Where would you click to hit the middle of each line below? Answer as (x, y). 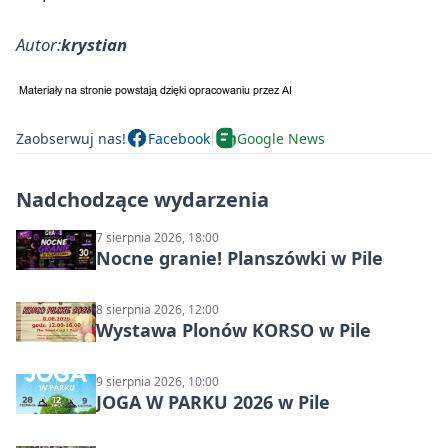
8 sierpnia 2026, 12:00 (157, 309)
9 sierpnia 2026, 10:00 (157, 381)
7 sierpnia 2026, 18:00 (157, 237)
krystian (94, 44)
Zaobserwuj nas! (71, 138)
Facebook (179, 138)
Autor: (38, 44)
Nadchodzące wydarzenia (142, 199)
